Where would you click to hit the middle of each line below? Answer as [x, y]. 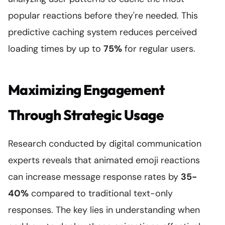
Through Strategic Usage [86, 115]
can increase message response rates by [94, 177]
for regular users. [159, 49]
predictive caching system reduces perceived [102, 32]
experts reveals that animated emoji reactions [104, 160]
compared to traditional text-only [101, 193]
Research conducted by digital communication [105, 144]
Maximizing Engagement [86, 90]
